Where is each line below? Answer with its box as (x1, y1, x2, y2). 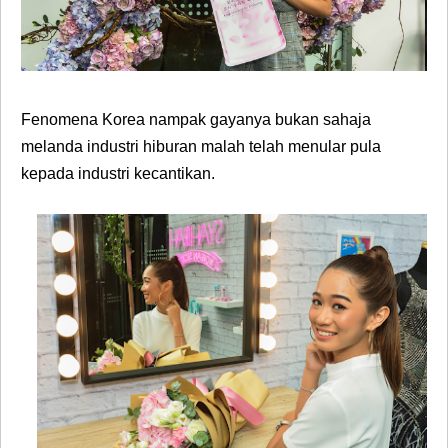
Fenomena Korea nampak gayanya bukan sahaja (21, 110, 371, 128)
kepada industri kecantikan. (21, 164, 215, 182)
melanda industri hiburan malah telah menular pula (21, 137, 381, 155)
